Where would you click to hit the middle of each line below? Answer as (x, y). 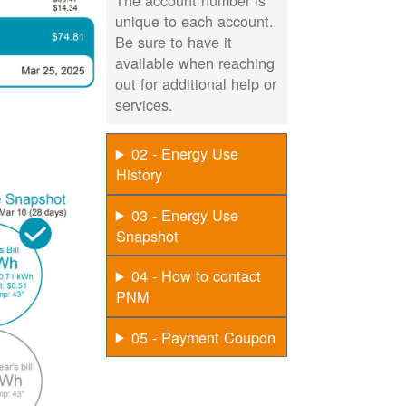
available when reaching (195, 63)
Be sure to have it (174, 42)
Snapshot (147, 235)
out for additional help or (196, 84)
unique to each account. (195, 21)
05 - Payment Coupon (203, 337)
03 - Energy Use (184, 214)
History (139, 174)
